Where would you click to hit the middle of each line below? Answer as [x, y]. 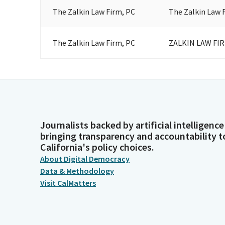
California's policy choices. [97, 147]
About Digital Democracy [85, 159]
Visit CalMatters [68, 183]
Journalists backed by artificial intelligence [132, 125]
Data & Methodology [77, 171]
